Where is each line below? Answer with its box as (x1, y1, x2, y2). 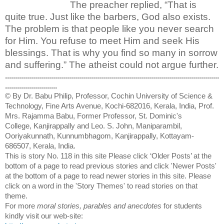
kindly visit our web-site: (5, 211, 83, 220)
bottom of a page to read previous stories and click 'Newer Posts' (5, 161, 216, 170)
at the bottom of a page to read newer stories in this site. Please (5, 171, 211, 180)
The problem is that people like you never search (5, 23, 214, 34)
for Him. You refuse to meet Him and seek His (5, 35, 199, 46)
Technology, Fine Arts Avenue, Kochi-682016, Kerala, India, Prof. (5, 101, 214, 110)
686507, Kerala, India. (5, 141, 75, 150)
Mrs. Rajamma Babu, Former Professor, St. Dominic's (5, 111, 182, 120)
